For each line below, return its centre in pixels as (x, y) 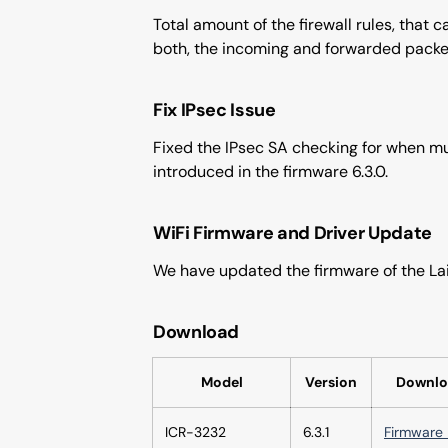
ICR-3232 (195, 432)
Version (331, 382)
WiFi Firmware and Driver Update (292, 233)
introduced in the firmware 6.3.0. (270, 171)
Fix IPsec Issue (214, 110)
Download (196, 332)
